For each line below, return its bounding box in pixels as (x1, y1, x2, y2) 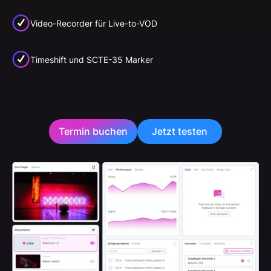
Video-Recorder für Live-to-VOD (30, 18, 157, 28)
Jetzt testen (152, 125, 207, 137)
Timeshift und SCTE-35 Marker (30, 54, 153, 65)
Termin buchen (59, 125, 128, 137)
